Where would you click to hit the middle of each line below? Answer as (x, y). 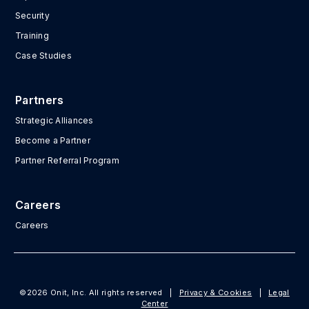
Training (32, 35)
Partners (40, 100)
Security (32, 15)
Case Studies (43, 55)
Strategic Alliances (54, 120)
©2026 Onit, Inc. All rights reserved (92, 292)
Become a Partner (53, 140)
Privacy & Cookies (216, 292)
